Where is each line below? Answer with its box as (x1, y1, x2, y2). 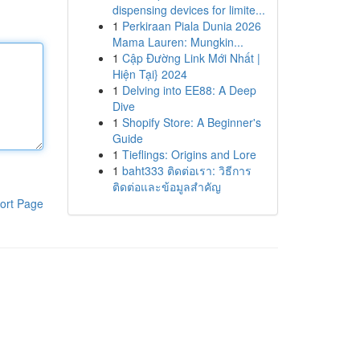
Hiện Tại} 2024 (112, 66, 187, 82)
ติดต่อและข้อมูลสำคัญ (112, 178, 221, 194)
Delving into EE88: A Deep (121, 82, 256, 98)
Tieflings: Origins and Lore (121, 146, 256, 162)
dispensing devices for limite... (112, 2, 265, 18)
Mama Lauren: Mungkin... (112, 34, 243, 50)
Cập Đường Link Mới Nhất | (121, 50, 260, 66)
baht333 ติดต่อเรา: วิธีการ (121, 162, 252, 178)
